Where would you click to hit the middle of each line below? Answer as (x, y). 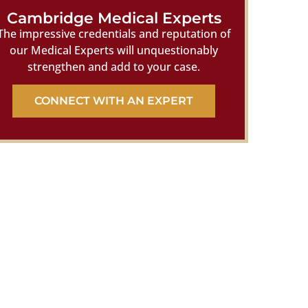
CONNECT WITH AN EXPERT (114, 101)
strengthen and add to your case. (114, 66)
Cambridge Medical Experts (114, 18)
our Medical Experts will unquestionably (114, 50)
